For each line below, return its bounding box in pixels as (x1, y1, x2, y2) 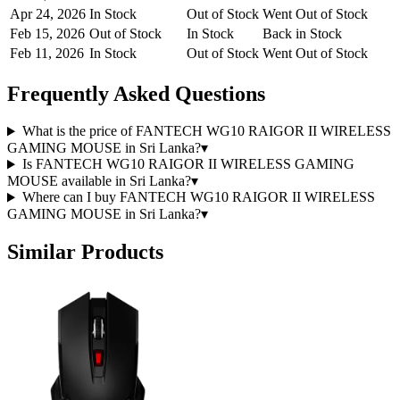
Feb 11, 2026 (10, 45, 84, 61)
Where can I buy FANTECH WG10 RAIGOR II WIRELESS (21, 189, 375, 205)
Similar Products (7, 240, 163, 264)
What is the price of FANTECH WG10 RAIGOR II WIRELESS (21, 123, 391, 139)
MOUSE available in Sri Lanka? (7, 173, 191, 189)
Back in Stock (262, 25, 342, 41)
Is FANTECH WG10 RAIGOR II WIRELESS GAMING (21, 156, 354, 172)
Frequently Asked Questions (7, 81, 265, 105)
